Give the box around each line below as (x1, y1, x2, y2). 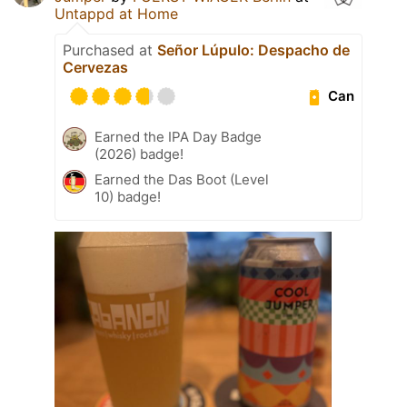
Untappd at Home (55, 4, 178, 23)
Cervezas (63, 57, 128, 76)
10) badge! (94, 187, 161, 205)
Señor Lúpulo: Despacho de (157, 40, 350, 59)
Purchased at (63, 40, 157, 59)
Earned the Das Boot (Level (94, 170, 269, 188)
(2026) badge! (94, 144, 184, 163)
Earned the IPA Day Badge (94, 127, 262, 145)
